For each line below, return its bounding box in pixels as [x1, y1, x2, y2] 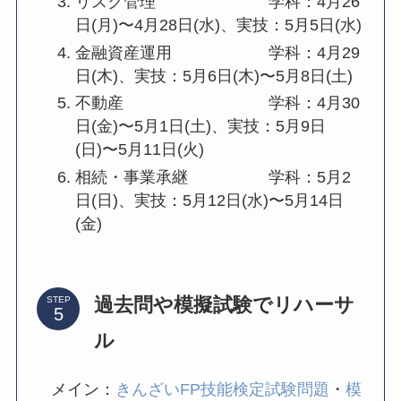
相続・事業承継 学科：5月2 [75, 167, 352, 186]
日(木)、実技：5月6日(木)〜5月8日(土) [75, 66, 354, 85]
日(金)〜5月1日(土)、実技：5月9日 [75, 117, 327, 136]
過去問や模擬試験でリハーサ [94, 294, 355, 317]
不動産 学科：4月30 [75, 94, 361, 113]
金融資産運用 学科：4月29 [75, 43, 361, 62]
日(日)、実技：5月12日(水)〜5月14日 [75, 191, 345, 209]
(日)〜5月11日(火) [75, 141, 205, 159]
